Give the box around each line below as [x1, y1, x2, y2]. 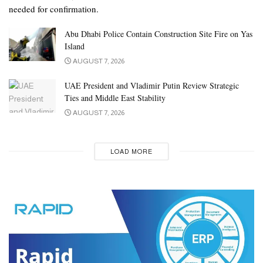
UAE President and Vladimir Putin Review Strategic [65, 79, 239, 91]
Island [65, 40, 85, 52]
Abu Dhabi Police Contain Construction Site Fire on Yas [65, 28, 252, 39]
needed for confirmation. [9, 2, 99, 15]
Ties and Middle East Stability [65, 92, 166, 103]
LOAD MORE [110, 147, 153, 155]
